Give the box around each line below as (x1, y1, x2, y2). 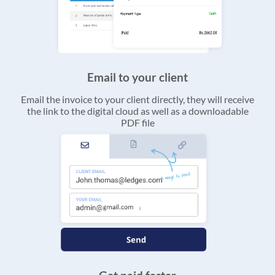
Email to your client (87, 70, 188, 84)
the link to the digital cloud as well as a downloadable (26, 104, 249, 117)
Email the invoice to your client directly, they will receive (21, 93, 254, 105)
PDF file (120, 116, 155, 128)
